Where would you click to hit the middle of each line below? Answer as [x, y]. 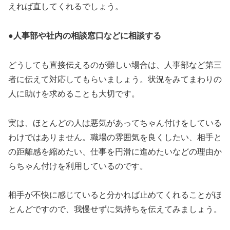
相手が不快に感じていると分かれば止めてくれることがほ [115, 195]
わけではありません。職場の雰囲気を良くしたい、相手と [115, 137]
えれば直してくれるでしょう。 [66, 7]
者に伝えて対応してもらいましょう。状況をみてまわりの [115, 79]
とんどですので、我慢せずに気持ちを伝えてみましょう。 [115, 209]
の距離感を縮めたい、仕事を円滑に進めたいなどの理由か [115, 151]
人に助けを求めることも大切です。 [74, 93]
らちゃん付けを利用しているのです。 [78, 166]
